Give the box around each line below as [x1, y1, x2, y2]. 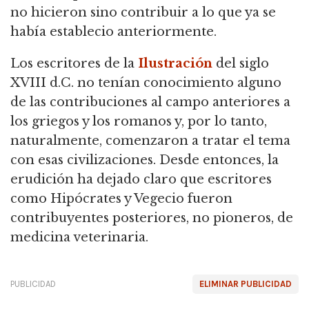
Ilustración [138, 56, 212, 72]
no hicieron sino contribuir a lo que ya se [10, 5, 276, 21]
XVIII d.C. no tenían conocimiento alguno [10, 75, 281, 91]
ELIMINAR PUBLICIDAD [199, 279, 292, 290]
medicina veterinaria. [10, 230, 148, 246]
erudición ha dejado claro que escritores [10, 172, 272, 188]
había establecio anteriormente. [10, 24, 217, 40]
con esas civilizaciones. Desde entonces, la [10, 152, 279, 168]
